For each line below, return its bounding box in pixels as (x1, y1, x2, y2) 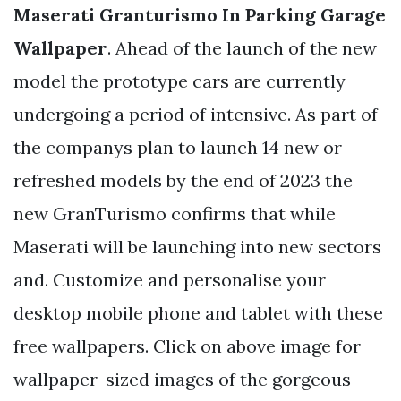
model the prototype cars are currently (13, 69, 346, 92)
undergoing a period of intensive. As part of (13, 102, 378, 125)
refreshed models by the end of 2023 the (13, 168, 353, 192)
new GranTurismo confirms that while (13, 201, 336, 225)
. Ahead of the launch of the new (107, 36, 377, 59)
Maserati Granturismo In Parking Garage (13, 3, 386, 26)
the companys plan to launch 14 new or (13, 135, 342, 158)
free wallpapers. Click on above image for (13, 334, 361, 357)
